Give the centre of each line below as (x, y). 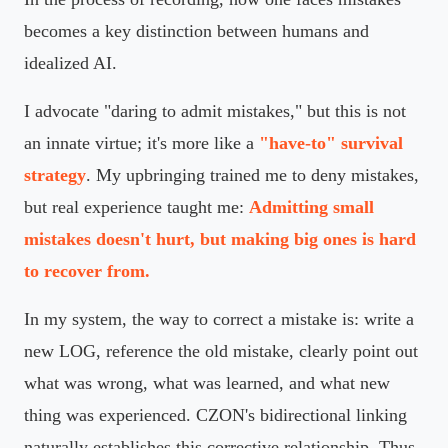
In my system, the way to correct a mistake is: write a (219, 318)
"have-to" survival (331, 142)
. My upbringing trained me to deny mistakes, (252, 174)
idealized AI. (70, 62)
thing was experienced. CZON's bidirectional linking (215, 414)
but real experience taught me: (136, 206)
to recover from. (87, 270)
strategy (55, 174)
